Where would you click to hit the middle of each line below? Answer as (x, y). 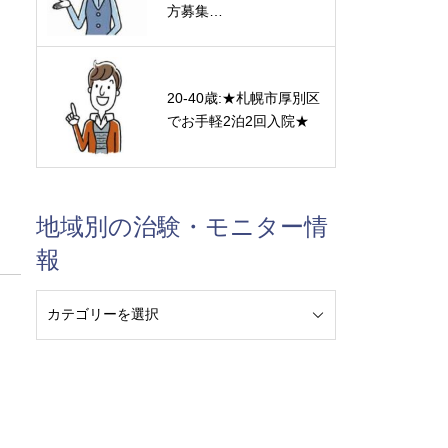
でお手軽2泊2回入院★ (238, 120)
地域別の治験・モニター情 (182, 226)
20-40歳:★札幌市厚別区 (243, 97)
